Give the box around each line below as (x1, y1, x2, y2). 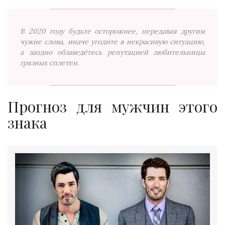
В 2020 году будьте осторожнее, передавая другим (20, 26, 205, 36)
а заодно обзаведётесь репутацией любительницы (20, 47, 205, 57)
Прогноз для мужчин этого (8, 96, 217, 117)
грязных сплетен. (20, 58, 79, 67)
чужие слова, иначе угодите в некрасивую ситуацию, (20, 37, 205, 46)
